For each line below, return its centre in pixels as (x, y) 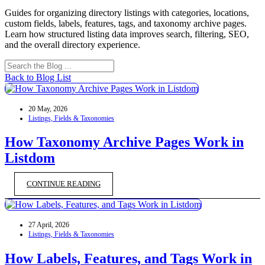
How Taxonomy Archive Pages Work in (124, 142)
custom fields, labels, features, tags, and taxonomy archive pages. (126, 23)
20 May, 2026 (48, 109)
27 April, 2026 (49, 225)
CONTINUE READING (64, 184)
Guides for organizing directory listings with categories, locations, (127, 12)
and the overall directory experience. (72, 44)
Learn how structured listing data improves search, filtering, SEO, (127, 34)
